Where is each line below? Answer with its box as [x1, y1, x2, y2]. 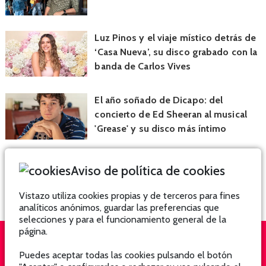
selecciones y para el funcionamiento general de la [19, 214, 226, 225]
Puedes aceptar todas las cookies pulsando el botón [19, 249, 232, 261]
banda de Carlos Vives [94, 60, 191, 72]
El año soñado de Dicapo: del [94, 94, 223, 106]
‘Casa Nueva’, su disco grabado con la [94, 46, 258, 58]
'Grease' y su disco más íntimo [94, 123, 227, 135]
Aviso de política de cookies [71, 163, 225, 178]
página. [19, 226, 47, 237]
